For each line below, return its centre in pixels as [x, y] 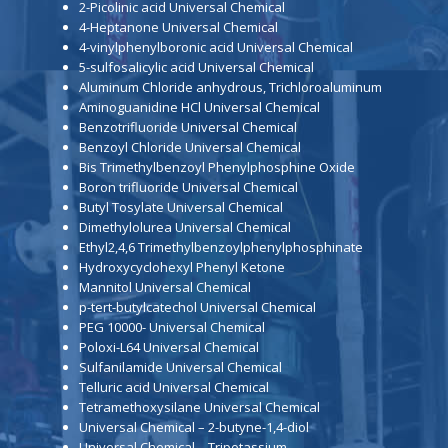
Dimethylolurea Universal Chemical [184, 226]
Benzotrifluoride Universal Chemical [187, 126]
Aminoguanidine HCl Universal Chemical [199, 106]
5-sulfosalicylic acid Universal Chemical [196, 66]
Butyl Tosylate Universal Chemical [180, 206]
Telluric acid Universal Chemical [173, 386]
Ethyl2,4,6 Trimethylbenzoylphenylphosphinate [220, 246]
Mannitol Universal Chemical [164, 286]
